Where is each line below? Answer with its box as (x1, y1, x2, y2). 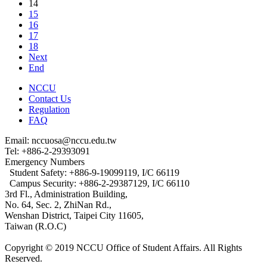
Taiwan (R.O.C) (5, 221, 66, 231)
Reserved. (5, 253, 42, 263)
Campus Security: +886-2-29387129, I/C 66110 (10, 178, 190, 188)
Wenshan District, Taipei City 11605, (5, 210, 144, 221)
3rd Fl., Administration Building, (5, 189, 128, 199)
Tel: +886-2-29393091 (5, 146, 90, 156)
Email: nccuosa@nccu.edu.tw (5, 135, 117, 145)
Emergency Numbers (5, 157, 85, 167)
